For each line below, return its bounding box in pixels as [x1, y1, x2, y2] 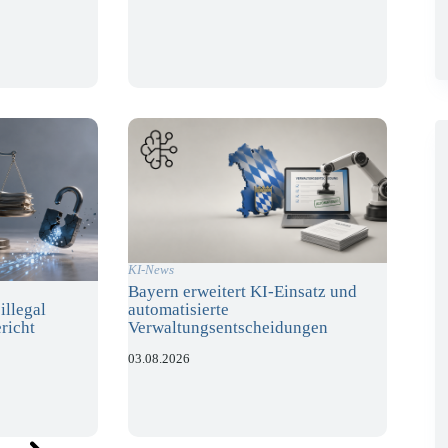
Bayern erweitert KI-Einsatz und [128, 281, 358, 301]
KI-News [128, 261, 175, 277]
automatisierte [128, 299, 230, 319]
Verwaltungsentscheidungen [128, 317, 329, 337]
